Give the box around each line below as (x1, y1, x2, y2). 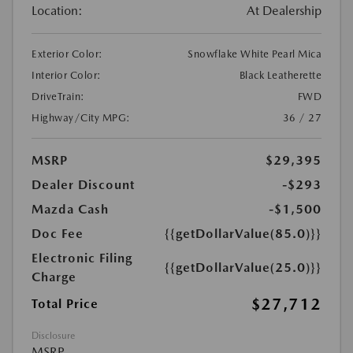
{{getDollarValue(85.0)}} (165, 225, 321, 241)
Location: (32, 2, 83, 18)
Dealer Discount (32, 176, 135, 192)
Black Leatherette (239, 69, 321, 81)
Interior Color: (32, 69, 102, 81)
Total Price (32, 295, 98, 311)
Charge (32, 269, 76, 284)
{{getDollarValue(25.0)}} (165, 259, 321, 275)
